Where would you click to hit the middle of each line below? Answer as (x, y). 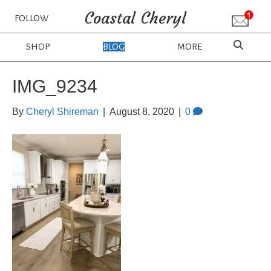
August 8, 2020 (142, 112)
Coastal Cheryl (135, 18)
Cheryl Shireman (62, 112)
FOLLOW (31, 18)
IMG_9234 (55, 86)
